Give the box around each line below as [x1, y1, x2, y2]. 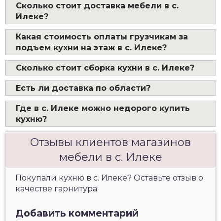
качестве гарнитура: [15, 184, 99, 193]
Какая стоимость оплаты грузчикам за [16, 32, 188, 41]
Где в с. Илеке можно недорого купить [16, 104, 190, 113]
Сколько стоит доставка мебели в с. [16, 1, 179, 10]
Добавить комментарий [15, 207, 139, 219]
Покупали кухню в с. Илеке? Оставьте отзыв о [15, 173, 203, 183]
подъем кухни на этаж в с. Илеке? [16, 43, 167, 52]
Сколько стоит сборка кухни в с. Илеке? [16, 63, 194, 73]
